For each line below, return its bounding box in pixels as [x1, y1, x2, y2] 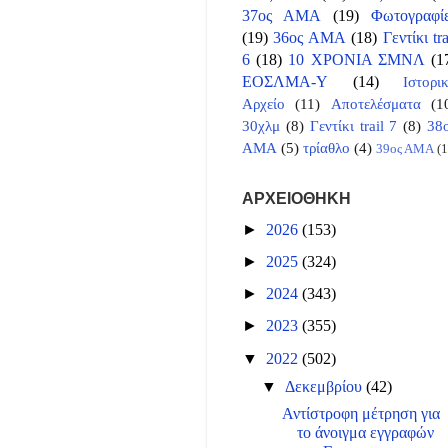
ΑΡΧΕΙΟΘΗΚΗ [242, 188, 351, 207]
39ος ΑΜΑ [376, 140, 434, 156]
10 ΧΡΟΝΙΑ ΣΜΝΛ [288, 50, 425, 69]
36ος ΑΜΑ [273, 28, 346, 47]
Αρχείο [242, 95, 285, 112]
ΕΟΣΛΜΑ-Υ [242, 72, 328, 91]
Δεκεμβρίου [285, 377, 367, 396]
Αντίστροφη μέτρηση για [282, 404, 441, 423]
